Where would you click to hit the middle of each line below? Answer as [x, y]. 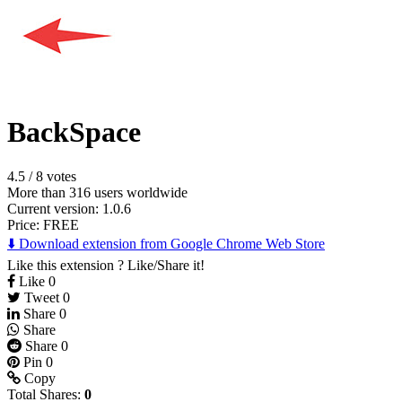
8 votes [56, 176]
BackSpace [74, 132]
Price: [25, 224]
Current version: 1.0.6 [69, 208]
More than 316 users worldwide [97, 192]
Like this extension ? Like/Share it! [106, 265]
